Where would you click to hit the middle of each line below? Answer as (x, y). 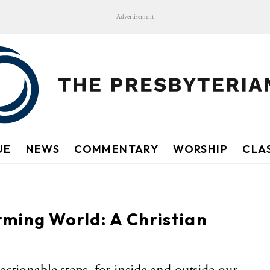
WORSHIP (201, 149)
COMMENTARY (117, 149)
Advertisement (135, 17)
